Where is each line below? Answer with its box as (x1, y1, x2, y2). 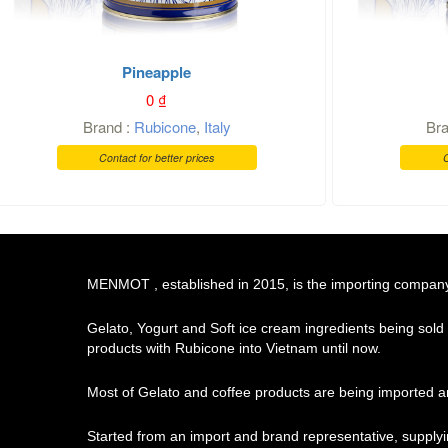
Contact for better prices (99, 149, 215, 165)
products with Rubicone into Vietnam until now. (87, 339, 381, 356)
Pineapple (122, 60, 192, 83)
